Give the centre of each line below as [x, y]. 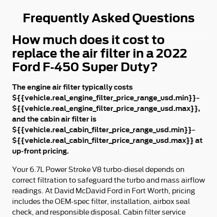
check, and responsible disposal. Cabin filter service [99, 212]
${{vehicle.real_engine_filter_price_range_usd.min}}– [106, 98]
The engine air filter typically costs [72, 87]
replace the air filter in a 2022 [100, 54]
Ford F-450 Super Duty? [85, 67]
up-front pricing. [40, 151]
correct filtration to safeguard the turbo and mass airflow [108, 180]
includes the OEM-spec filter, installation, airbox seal [101, 201]
